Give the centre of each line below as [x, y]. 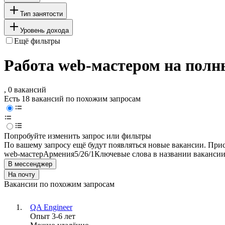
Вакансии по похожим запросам [59, 184]
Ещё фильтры [37, 41]
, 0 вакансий [25, 90]
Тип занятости [41, 14]
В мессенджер [30, 164]
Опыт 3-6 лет [53, 216]
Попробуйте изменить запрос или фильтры [78, 136]
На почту [22, 175]
